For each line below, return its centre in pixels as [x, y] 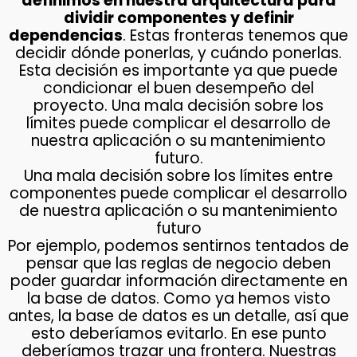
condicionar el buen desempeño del [178, 88]
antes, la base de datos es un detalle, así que [178, 316]
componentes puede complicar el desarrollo [178, 194]
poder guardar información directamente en [178, 281]
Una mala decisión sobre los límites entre [178, 176]
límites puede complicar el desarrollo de [178, 124]
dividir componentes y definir [178, 18]
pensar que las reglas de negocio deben [178, 264]
